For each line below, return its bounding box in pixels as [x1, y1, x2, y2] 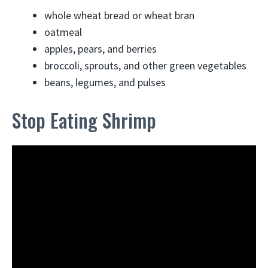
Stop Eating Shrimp [12, 105, 156, 134]
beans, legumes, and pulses [44, 75, 166, 89]
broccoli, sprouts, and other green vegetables [44, 58, 246, 72]
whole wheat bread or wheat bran [44, 8, 194, 22]
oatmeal [44, 25, 82, 39]
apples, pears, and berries [44, 41, 157, 56]
